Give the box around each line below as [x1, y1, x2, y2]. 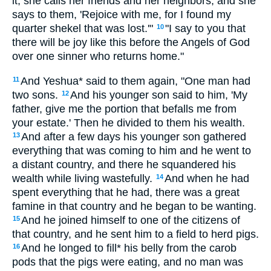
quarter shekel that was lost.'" [12, 22, 153, 35]
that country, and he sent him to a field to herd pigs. [12, 227, 259, 240]
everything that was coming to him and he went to [12, 144, 251, 157]
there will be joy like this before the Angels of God [12, 36, 250, 49]
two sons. [12, 88, 58, 101]
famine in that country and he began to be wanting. [12, 200, 256, 212]
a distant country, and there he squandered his [12, 158, 236, 171]
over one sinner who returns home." [12, 50, 184, 63]
